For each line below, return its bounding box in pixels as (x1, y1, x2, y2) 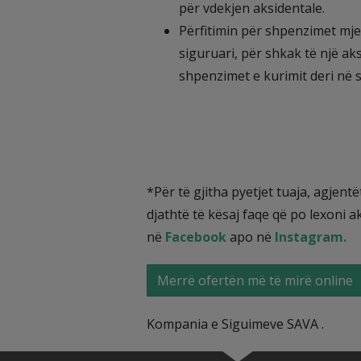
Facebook (165, 228, 226, 246)
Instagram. (275, 228, 346, 246)
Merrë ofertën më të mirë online (157, 272, 353, 289)
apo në (226, 228, 275, 246)
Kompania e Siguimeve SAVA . (147, 315, 324, 333)
